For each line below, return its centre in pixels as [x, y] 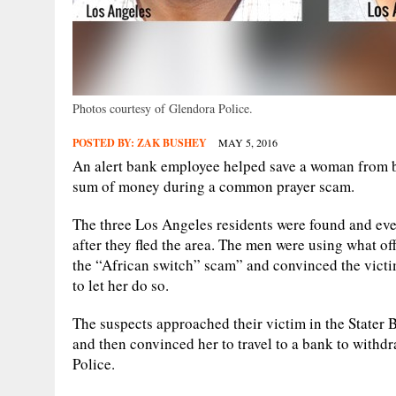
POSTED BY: [105, 142]
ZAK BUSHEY [172, 142]
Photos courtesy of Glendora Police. [163, 108]
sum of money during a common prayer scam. [213, 186]
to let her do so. [121, 285]
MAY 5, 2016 [248, 142]
